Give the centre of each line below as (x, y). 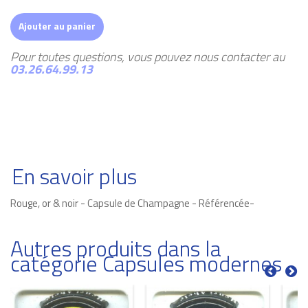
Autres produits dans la (116, 248)
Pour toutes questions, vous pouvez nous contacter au (147, 56)
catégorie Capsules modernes (146, 263)
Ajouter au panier (57, 25)
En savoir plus (74, 176)
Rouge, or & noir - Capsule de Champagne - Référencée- (132, 203)
